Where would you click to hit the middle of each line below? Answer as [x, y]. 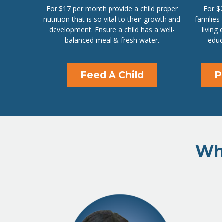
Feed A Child [112, 75]
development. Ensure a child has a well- [112, 30]
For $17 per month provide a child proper [112, 9]
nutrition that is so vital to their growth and [112, 19]
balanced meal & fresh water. [112, 40]
